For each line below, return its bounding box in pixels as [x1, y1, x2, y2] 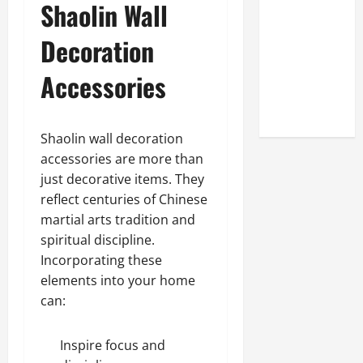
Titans [275, 80, 307, 100]
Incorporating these [41, 251, 162, 269]
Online [275, 19, 309, 39]
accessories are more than [41, 150, 203, 168]
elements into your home [41, 271, 195, 289]
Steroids [275, 100, 320, 120]
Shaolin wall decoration [41, 130, 183, 147]
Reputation [275, 40, 335, 59]
